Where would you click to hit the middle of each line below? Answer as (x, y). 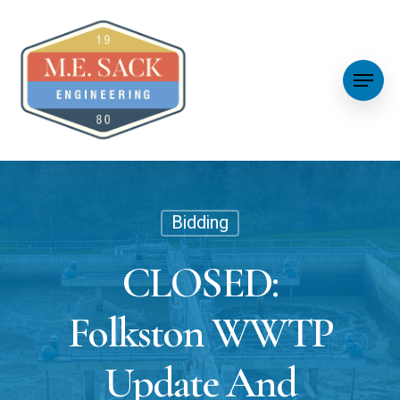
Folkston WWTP (200, 333)
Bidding (200, 223)
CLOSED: (200, 283)
